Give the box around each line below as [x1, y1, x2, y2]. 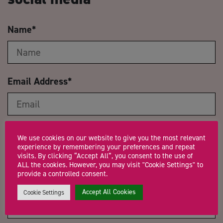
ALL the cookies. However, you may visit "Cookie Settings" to [17, 159, 203, 170]
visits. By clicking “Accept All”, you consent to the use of [17, 150, 193, 161]
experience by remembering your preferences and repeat [17, 141, 195, 152]
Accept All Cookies [82, 187, 136, 197]
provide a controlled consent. [17, 168, 108, 179]
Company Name [7, 126, 74, 140]
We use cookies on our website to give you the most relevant [17, 132, 206, 143]
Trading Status [7, 178, 70, 192]
